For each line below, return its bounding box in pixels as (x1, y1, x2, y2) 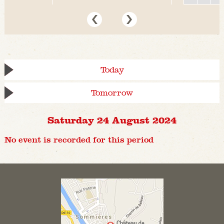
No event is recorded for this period (4, 135, 153, 145)
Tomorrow (91, 88, 133, 98)
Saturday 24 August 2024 (47, 114, 176, 125)
